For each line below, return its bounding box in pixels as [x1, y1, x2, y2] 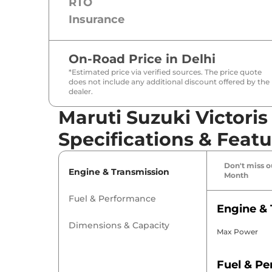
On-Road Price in [69, 52, 182, 67]
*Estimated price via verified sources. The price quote [69, 67, 262, 77]
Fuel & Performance [69, 193, 156, 205]
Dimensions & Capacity [69, 220, 169, 231]
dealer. [69, 87, 93, 97]
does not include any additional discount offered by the [69, 77, 270, 87]
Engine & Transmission [69, 166, 169, 178]
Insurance [69, 13, 124, 27]
